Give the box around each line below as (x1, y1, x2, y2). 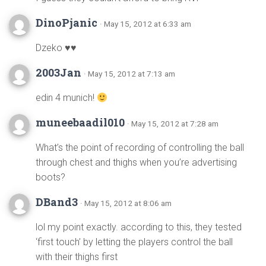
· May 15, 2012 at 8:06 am (80, 198, 172, 208)
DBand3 (36, 195, 80, 209)
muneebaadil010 (36, 115, 127, 129)
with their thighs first (36, 251, 118, 262)
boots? (36, 172, 65, 183)
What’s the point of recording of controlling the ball (36, 142, 244, 153)
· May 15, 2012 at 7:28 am (127, 119, 218, 128)
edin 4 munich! (36, 92, 97, 103)
